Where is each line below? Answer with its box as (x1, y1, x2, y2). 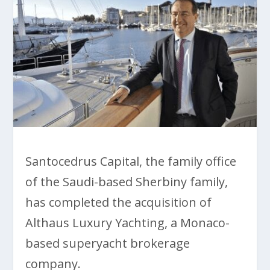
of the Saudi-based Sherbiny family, (25, 174, 228, 190)
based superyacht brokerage (25, 235, 190, 252)
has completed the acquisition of (25, 194, 212, 211)
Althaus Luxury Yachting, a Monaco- (25, 215, 230, 231)
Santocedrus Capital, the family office (25, 153, 237, 170)
